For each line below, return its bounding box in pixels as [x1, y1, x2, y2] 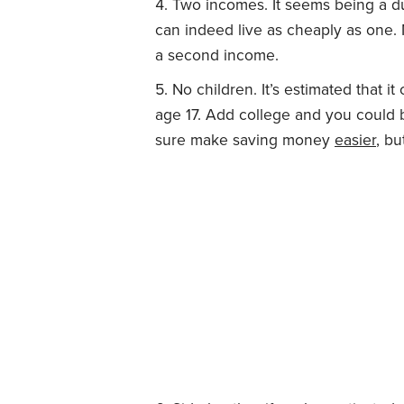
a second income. [155, 45, 279, 65]
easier [335, 130, 376, 150]
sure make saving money [155, 130, 335, 150]
